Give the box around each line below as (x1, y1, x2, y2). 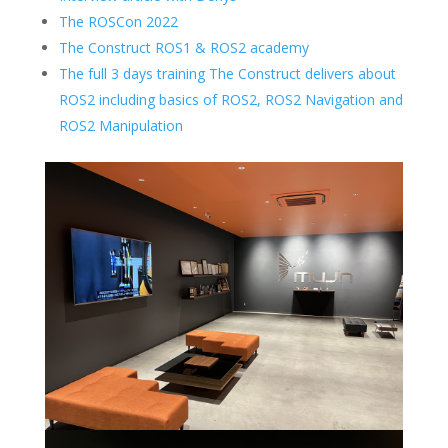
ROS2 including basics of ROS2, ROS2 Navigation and (58, 89, 403, 109)
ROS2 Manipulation (58, 115, 183, 135)
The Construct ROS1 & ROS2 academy (58, 37, 309, 57)
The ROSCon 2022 (58, 11, 178, 31)
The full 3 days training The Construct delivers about (58, 63, 396, 83)
